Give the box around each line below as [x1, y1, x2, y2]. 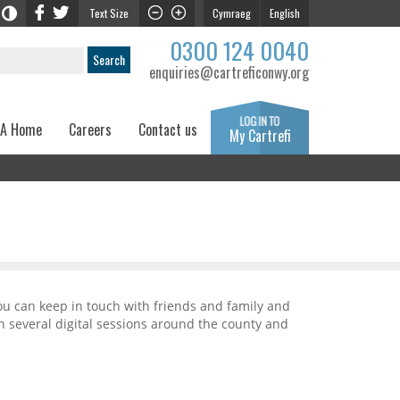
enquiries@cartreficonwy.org [149, 62, 309, 83]
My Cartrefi [229, 125, 291, 146]
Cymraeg [212, 5, 251, 21]
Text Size [89, 5, 129, 21]
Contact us [138, 119, 197, 140]
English [270, 5, 300, 21]
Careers [69, 119, 112, 140]
